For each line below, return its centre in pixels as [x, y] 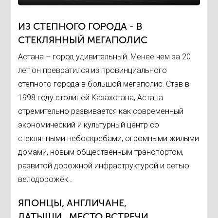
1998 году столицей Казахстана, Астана [91, 97]
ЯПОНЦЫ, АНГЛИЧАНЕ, [73, 203]
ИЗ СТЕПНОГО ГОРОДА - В [80, 26]
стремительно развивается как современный [101, 111]
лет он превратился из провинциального [93, 70]
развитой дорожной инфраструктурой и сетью [104, 165]
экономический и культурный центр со [89, 125]
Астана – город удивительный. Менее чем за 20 [105, 56]
